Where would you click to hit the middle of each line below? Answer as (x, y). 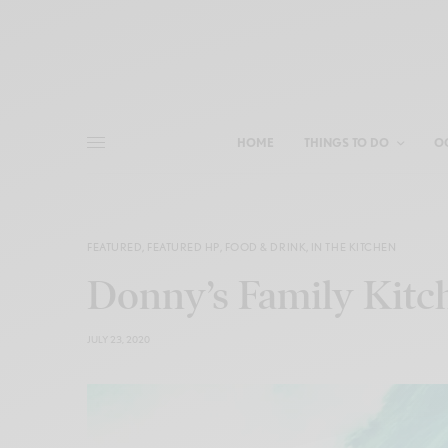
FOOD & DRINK (265, 246)
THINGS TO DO (346, 142)
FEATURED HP (183, 246)
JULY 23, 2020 (118, 338)
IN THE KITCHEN (353, 246)
